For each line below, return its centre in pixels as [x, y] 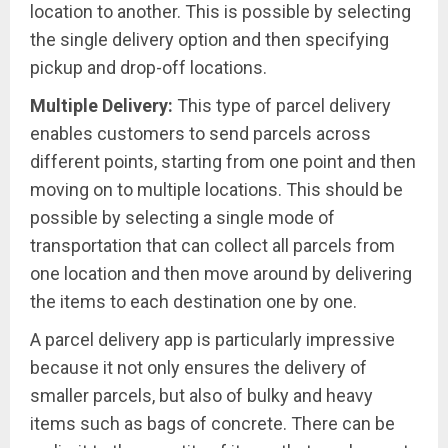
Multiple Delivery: [103, 106]
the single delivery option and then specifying [209, 40]
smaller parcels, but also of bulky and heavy [201, 396]
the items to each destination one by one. [193, 302]
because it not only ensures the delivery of [198, 368]
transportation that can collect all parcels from [212, 246]
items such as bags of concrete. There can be [212, 424]
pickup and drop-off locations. [148, 68]
